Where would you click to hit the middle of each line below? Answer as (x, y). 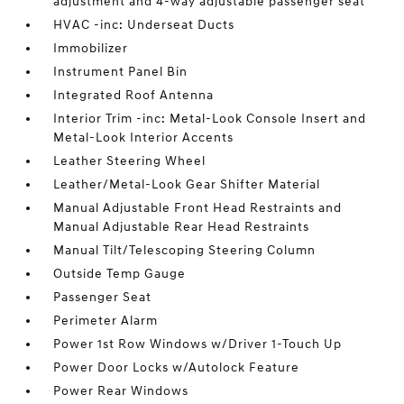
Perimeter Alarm (106, 321)
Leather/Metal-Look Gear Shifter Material (187, 184)
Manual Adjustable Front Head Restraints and (198, 208)
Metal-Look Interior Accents (144, 138)
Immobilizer (91, 48)
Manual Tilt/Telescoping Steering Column (185, 250)
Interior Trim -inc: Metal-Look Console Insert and (210, 119)
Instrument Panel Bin (121, 72)
